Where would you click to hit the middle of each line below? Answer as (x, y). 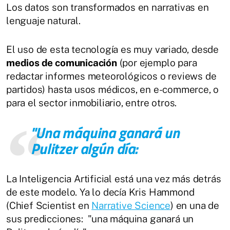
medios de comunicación (62, 63)
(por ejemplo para (157, 63)
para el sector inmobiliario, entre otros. (92, 103)
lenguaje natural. (43, 21)
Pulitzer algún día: (84, 148)
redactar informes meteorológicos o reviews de (111, 76)
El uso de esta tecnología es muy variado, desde (113, 49)
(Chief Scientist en (49, 205)
